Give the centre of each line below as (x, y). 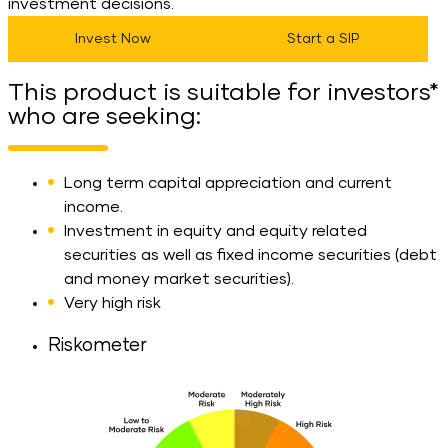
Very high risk (112, 303)
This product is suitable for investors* (223, 93)
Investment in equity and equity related (215, 231)
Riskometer (97, 346)
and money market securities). (179, 279)
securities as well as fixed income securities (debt (250, 255)
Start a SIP (323, 38)
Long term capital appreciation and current (228, 183)
